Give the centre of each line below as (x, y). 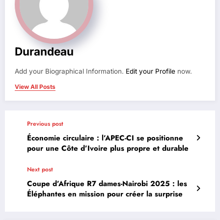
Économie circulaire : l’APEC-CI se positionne (105, 138)
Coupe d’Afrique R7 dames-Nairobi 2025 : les (107, 183)
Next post (40, 169)
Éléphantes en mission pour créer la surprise (105, 194)
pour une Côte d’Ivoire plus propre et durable (108, 148)
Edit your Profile (151, 71)
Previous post (45, 124)
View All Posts (35, 86)
